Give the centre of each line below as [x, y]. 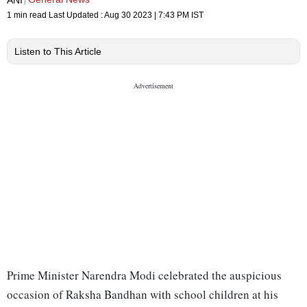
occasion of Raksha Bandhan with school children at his [143, 295]
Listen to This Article [58, 52]
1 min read [28, 15]
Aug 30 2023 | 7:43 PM [147, 15]
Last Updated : [76, 15]
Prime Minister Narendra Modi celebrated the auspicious [144, 275]
